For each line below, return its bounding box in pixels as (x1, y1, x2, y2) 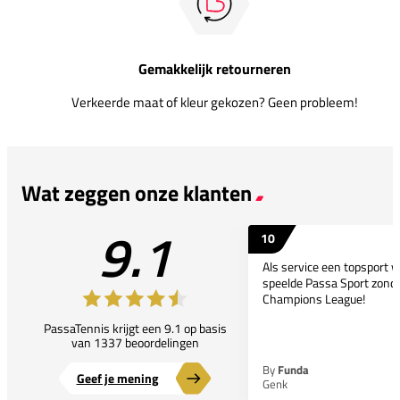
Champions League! (262, 288, 365, 308)
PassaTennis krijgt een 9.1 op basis (43, 318, 227, 337)
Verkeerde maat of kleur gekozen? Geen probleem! (71, 91, 358, 112)
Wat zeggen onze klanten (21, 176, 252, 209)
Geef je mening (76, 368, 158, 387)
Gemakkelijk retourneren (137, 57, 291, 79)
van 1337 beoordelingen (71, 332, 199, 352)
